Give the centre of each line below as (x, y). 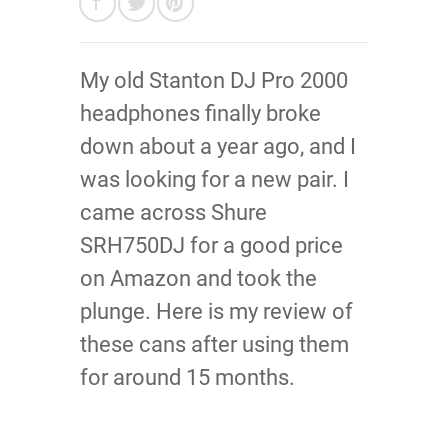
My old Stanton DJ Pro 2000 (214, 81)
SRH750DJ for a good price (211, 246)
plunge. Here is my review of (216, 312)
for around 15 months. (187, 378)
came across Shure (173, 213)
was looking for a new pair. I (214, 180)
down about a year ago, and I (218, 147)
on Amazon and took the (198, 279)
